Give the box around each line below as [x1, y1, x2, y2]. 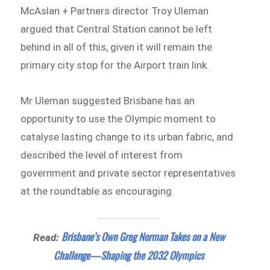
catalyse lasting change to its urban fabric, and [20, 131, 234, 143]
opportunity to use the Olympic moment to [20, 113, 216, 125]
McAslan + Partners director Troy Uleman [20, 4, 209, 17]
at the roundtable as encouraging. [20, 185, 175, 198]
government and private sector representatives [20, 167, 236, 180]
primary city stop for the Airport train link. [20, 58, 210, 71]
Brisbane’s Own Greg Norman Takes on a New [61, 229, 225, 245]
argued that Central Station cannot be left [20, 22, 213, 35]
